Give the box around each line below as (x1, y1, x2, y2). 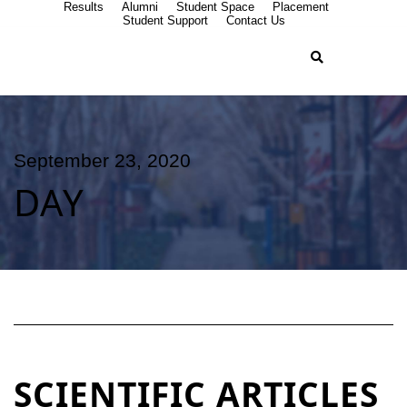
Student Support (122, 14, 208, 27)
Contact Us (225, 14, 285, 27)
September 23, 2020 (14, 150, 191, 171)
